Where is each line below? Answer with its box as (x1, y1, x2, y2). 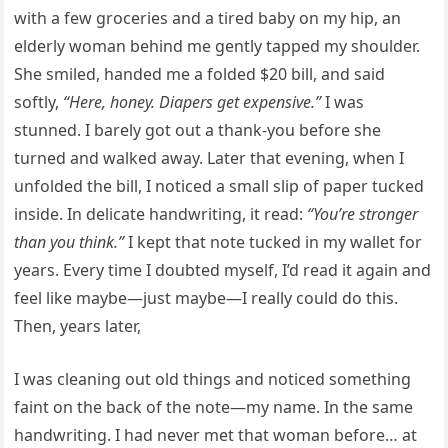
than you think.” (14, 231, 125, 254)
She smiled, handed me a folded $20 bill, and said (14, 63, 386, 86)
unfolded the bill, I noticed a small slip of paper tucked (14, 175, 425, 198)
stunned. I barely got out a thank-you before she (14, 119, 382, 142)
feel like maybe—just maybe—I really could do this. (14, 287, 399, 310)
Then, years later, (14, 315, 142, 338)
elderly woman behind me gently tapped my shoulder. (14, 35, 421, 58)
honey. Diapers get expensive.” (110, 91, 322, 114)
